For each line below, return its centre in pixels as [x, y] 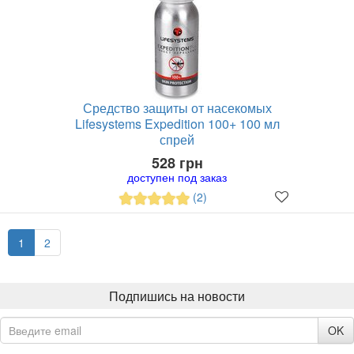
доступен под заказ [177, 177]
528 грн [177, 163]
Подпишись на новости [177, 296]
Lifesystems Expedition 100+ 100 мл [177, 124]
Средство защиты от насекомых [177, 108]
